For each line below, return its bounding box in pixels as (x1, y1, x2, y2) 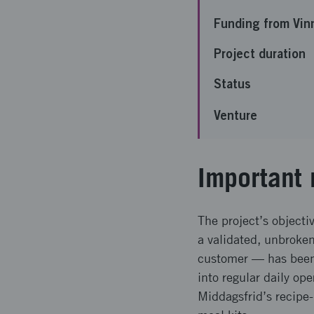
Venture (214, 107, 257, 123)
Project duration (214, 46, 306, 61)
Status (214, 76, 251, 91)
